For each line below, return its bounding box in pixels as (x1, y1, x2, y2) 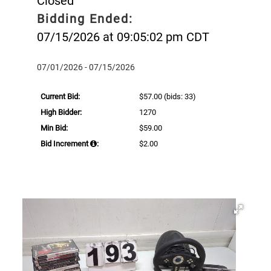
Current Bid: (41, 91, 80, 101)
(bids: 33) (162, 91, 197, 101)
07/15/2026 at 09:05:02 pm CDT (37, 29, 209, 44)
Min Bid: (41, 123, 68, 132)
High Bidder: (41, 107, 82, 117)
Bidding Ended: (37, 11, 133, 26)
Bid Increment (41, 139, 90, 148)
